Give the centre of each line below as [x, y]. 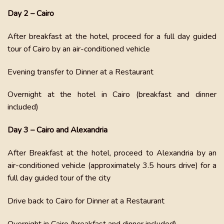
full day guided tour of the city [59, 178]
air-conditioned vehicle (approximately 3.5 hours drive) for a [112, 165]
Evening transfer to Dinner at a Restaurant [81, 72]
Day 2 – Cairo [31, 13]
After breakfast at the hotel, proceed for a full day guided [112, 36]
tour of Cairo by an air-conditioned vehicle [79, 49]
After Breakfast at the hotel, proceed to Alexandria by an [112, 153]
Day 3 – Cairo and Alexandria [57, 130]
